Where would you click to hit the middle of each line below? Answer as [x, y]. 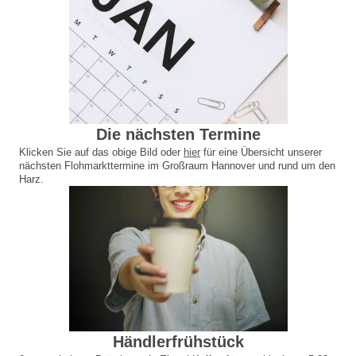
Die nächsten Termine [178, 135]
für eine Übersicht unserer [261, 153]
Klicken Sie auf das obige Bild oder [101, 153]
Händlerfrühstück [178, 342]
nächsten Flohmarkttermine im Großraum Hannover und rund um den [177, 166]
